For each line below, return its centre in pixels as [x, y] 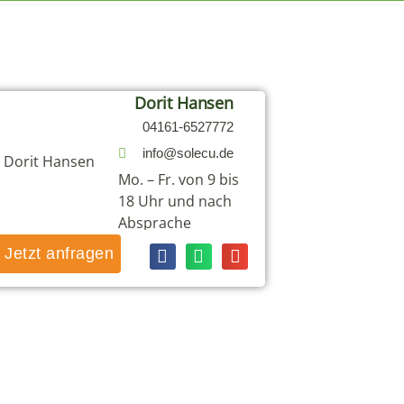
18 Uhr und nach [175, 202]
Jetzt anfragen [60, 254]
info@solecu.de [188, 153]
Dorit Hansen [184, 103]
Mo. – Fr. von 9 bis [179, 180]
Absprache [155, 223]
